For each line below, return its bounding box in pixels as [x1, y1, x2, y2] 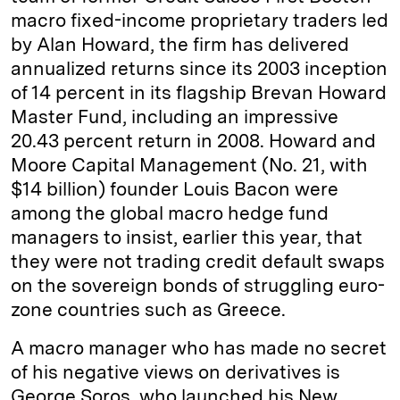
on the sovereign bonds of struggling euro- [11, 274, 385, 297]
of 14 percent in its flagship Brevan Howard [11, 81, 387, 104]
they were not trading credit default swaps [11, 250, 385, 273]
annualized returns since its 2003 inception [11, 57, 387, 80]
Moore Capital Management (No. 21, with [11, 154, 368, 177]
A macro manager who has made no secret [11, 337, 387, 360]
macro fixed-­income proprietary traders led [11, 9, 388, 32]
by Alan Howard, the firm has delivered [11, 33, 349, 56]
